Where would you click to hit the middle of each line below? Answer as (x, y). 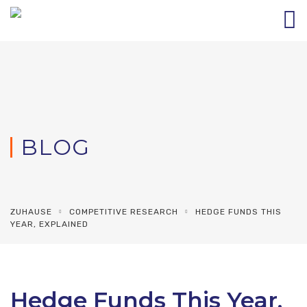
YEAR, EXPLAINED (49, 224)
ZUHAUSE (31, 212)
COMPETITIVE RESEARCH (124, 212)
